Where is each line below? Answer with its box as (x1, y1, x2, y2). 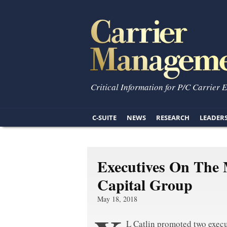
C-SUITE (92, 113, 117, 122)
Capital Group (97, 173, 193, 196)
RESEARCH (156, 113, 190, 122)
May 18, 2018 (97, 194, 137, 204)
